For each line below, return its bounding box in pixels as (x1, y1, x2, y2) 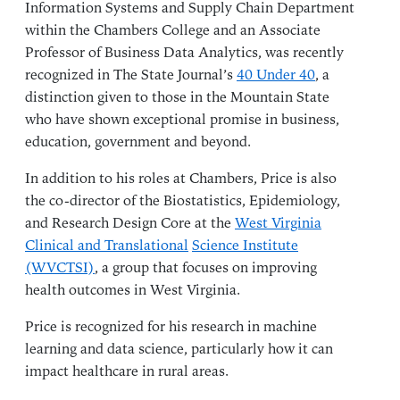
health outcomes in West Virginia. (25, 280, 240, 301)
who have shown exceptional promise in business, (25, 110, 339, 130)
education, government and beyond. (25, 132, 251, 153)
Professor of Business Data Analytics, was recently (25, 43, 344, 63)
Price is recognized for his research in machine (25, 317, 317, 337)
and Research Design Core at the (25, 213, 235, 234)
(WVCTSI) (25, 258, 95, 279)
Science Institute (192, 236, 298, 256)
